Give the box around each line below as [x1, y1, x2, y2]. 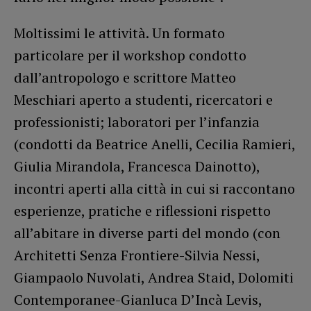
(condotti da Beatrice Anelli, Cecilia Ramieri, [14, 134, 295, 153]
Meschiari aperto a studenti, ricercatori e [14, 90, 273, 109]
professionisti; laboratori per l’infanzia [14, 112, 260, 131]
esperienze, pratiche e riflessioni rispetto [14, 201, 271, 220]
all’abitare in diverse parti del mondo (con [14, 223, 280, 242]
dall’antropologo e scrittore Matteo [14, 67, 236, 87]
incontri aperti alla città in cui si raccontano [14, 178, 295, 198]
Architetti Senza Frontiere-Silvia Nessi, [14, 245, 260, 264]
